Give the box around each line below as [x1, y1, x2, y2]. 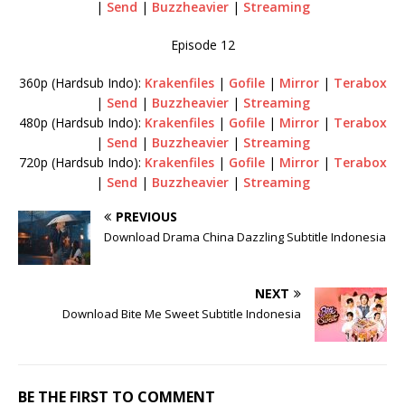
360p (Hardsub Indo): [18, 73, 145, 91]
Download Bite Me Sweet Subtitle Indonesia [62, 305, 301, 322]
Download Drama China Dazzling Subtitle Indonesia [104, 228, 386, 245]
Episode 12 [170, 35, 235, 53]
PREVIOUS [116, 207, 177, 225]
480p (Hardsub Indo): [18, 113, 145, 131]
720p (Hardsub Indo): [18, 153, 145, 171]
